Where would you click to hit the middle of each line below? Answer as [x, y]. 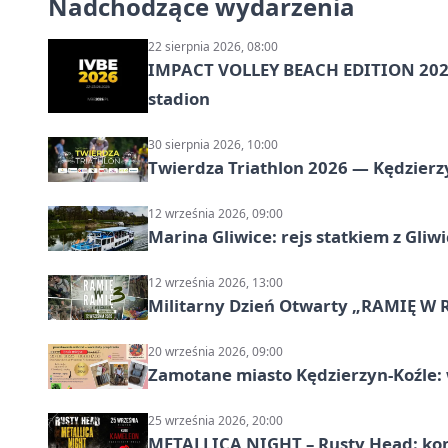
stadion [179, 99]
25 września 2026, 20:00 [215, 421]
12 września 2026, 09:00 [215, 214]
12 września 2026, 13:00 [215, 283]
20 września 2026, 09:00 [215, 352]
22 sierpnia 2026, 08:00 [213, 47]
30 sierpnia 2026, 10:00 [213, 145]
